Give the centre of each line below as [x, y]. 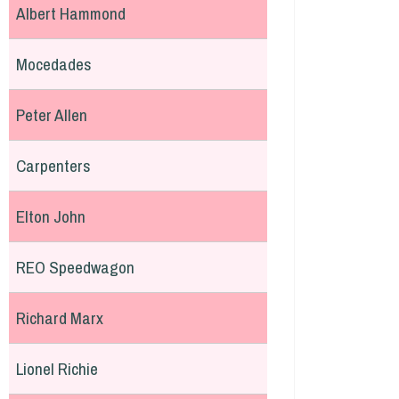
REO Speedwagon [75, 267]
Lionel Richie [57, 369]
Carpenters [53, 166]
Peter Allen [52, 115]
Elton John [51, 216]
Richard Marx [60, 318]
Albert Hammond [71, 13]
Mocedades [54, 64]
